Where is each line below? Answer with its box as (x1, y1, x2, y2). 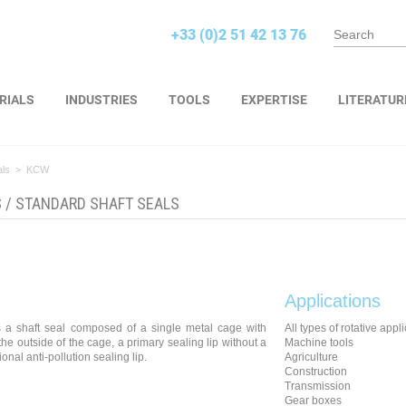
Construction (285, 365, 347, 378)
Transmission (285, 380, 351, 392)
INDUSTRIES (65, 92, 138, 107)
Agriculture (285, 351, 338, 363)
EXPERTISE (241, 92, 307, 107)
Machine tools (285, 336, 353, 349)
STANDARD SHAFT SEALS (15, 194, 179, 213)
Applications (285, 291, 381, 311)
